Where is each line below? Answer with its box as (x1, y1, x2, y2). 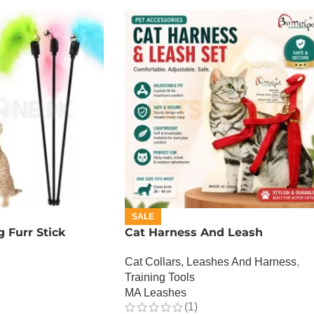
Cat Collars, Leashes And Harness (125, 255, 296, 268)
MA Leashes (125, 286, 186, 299)
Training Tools (125, 271, 195, 283)
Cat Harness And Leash (125, 225, 263, 239)
